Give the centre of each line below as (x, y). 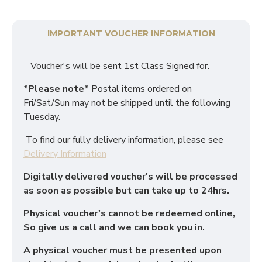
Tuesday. (42, 117)
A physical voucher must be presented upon (123, 250)
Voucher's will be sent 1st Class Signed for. (116, 66)
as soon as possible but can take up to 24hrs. (126, 191)
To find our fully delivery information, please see (125, 140)
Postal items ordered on (140, 89)
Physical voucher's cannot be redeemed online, (129, 213)
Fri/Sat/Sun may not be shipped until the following (127, 103)
